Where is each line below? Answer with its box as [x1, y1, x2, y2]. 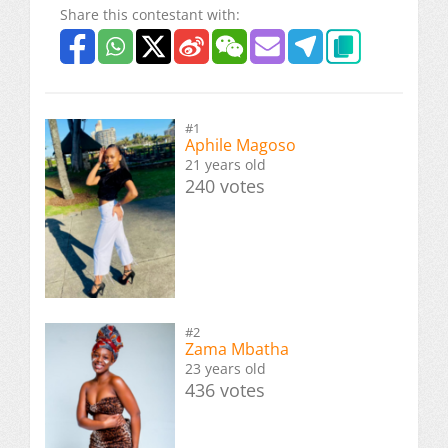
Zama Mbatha [185, 338, 289, 361]
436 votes [185, 378, 265, 403]
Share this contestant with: [60, 5, 240, 25]
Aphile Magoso [185, 134, 296, 157]
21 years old [185, 155, 266, 175]
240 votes [185, 174, 265, 199]
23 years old [185, 359, 266, 379]
